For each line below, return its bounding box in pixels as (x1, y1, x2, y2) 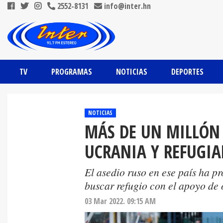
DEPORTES (171, 66, 204, 77)
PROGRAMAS (51, 66, 92, 77)
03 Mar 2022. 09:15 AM (85, 196, 156, 207)
